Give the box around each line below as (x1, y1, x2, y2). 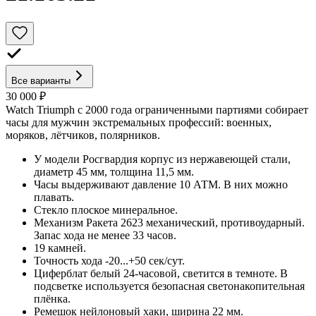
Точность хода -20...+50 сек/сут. (34, 254, 185, 267)
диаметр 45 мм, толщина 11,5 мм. (34, 165, 194, 178)
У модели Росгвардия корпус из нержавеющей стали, (34, 152, 291, 165)
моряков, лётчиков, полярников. (6, 128, 160, 141)
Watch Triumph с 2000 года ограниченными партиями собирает (6, 103, 308, 116)
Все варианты (11, 75, 71, 86)
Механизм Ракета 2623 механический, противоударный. (34, 216, 305, 229)
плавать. (34, 190, 74, 203)
